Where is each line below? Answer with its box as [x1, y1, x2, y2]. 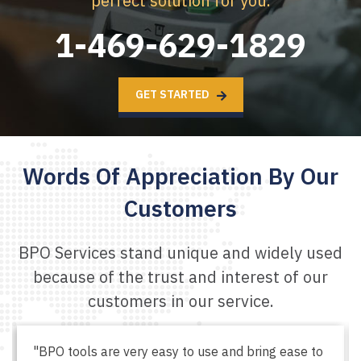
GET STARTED [135, 87, 212, 102]
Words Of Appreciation [23, 161, 268, 192]
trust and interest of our [147, 266, 328, 288]
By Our [268, 161, 338, 192]
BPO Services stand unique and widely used [19, 242, 342, 264]
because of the [33, 266, 147, 288]
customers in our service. [87, 290, 274, 313]
